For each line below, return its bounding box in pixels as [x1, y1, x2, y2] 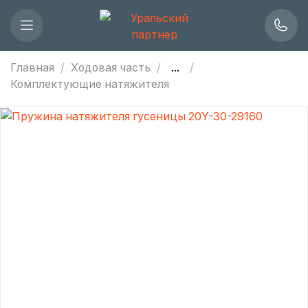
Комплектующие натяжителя [10, 76, 169, 91]
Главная [10, 60, 54, 74]
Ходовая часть [71, 60, 151, 74]
